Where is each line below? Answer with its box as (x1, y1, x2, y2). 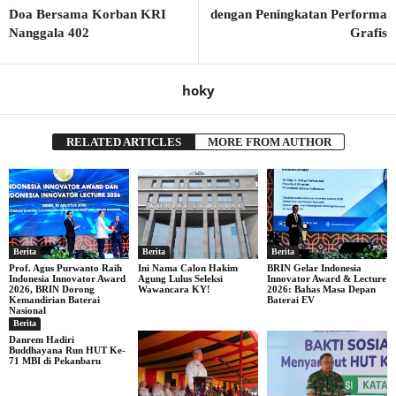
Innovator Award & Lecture (266, 272, 386, 284)
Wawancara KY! (137, 283, 210, 294)
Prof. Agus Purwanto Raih (9, 262, 122, 273)
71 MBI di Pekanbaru (9, 354, 101, 366)
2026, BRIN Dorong (9, 283, 95, 294)
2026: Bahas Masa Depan (266, 283, 376, 294)
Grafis (350, 26, 387, 40)
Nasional (9, 304, 46, 316)
